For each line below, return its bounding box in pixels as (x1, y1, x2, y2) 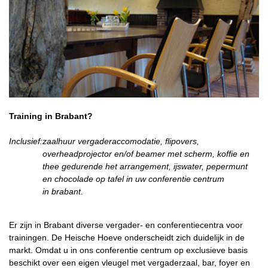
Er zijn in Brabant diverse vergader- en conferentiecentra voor (9, 220, 243, 230)
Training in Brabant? (9, 111, 93, 121)
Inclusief (9, 136, 40, 146)
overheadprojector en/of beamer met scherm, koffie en (42, 148, 249, 159)
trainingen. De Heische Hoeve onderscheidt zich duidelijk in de (9, 232, 245, 242)
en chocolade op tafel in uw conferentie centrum (42, 173, 224, 184)
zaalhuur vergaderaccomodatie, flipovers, (42, 136, 199, 146)
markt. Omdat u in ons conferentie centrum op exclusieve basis (9, 245, 248, 255)
